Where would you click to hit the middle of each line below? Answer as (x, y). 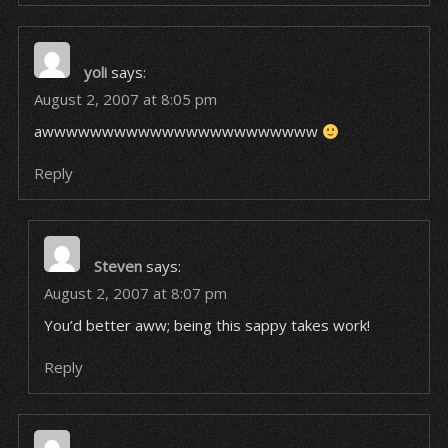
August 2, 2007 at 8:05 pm (125, 99)
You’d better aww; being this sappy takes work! (206, 325)
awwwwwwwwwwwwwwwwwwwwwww (177, 131)
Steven (117, 266)
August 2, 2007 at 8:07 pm (135, 293)
